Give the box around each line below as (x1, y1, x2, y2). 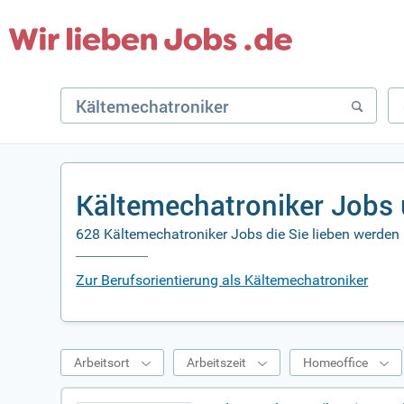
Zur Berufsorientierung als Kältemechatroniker (76, 271, 369, 289)
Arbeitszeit (187, 355, 247, 370)
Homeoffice (303, 355, 369, 370)
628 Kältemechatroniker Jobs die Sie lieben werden (76, 225, 400, 243)
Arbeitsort (74, 355, 131, 370)
